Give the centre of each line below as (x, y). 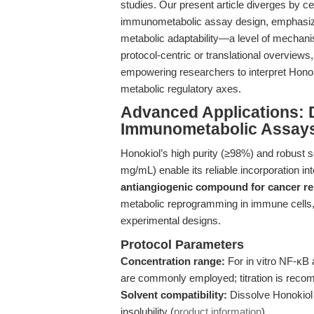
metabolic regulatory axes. (181, 89)
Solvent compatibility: (174, 295)
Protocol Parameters (182, 245)
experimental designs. (171, 220)
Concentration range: (173, 261)
